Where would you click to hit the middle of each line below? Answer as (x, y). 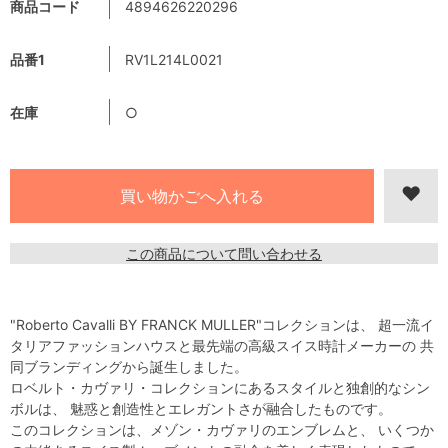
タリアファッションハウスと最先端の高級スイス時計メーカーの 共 (222, 345)
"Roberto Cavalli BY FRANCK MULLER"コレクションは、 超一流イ (222, 324)
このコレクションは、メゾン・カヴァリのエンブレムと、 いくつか (222, 429)
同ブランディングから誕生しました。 (129, 366)
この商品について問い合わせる (224, 253)
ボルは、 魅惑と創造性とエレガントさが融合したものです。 (201, 408)
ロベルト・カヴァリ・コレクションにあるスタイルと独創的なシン (220, 387)
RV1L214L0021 (174, 59)
